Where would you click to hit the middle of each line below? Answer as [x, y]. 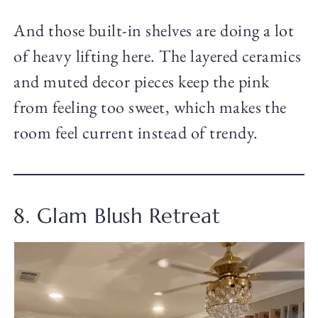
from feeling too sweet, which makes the [150, 106]
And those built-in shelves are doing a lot [154, 30]
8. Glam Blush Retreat [117, 215]
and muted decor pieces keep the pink [142, 81]
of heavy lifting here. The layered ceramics [158, 55]
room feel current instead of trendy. [136, 132]
